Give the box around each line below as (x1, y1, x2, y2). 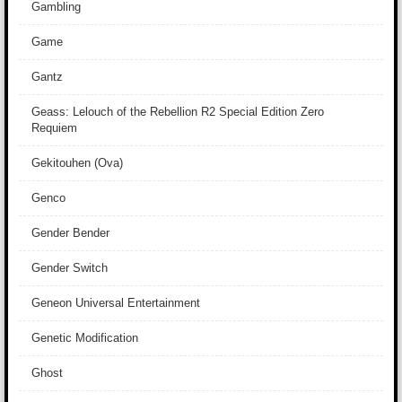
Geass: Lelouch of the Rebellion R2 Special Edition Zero (31, 105, 324, 118)
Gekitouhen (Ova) (31, 156, 123, 170)
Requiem (31, 121, 77, 135)
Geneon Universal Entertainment (31, 296, 200, 310)
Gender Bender (31, 226, 109, 240)
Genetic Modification (31, 331, 138, 345)
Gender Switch (31, 261, 108, 275)
